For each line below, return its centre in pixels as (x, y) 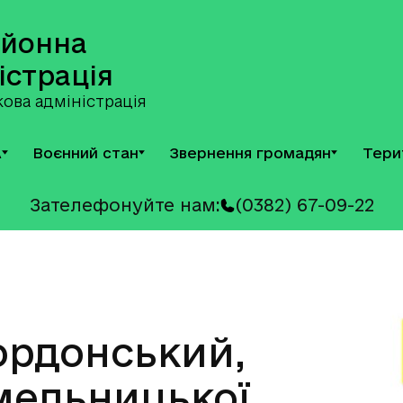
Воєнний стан (86, 153)
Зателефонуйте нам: (125, 205)
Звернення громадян (251, 153)
